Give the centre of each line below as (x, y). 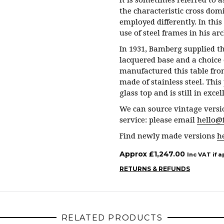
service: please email (158, 120)
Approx (134, 154)
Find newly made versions (168, 136)
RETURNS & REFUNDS (155, 169)
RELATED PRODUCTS (112, 218)
